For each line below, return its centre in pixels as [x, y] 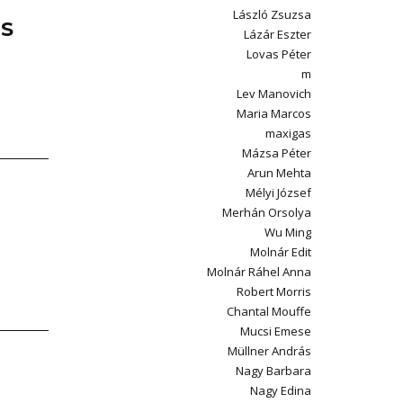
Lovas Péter [279, 54]
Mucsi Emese [276, 331]
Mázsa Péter [277, 153]
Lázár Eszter [278, 34]
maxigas [288, 133]
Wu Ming [288, 232]
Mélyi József [278, 193]
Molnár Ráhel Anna [259, 272]
